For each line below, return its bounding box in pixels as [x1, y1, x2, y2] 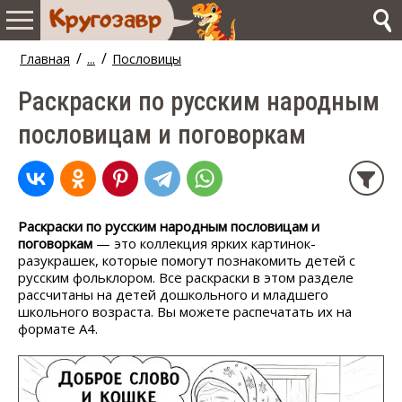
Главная [20, 50, 70, 67]
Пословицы [112, 50, 181, 67]
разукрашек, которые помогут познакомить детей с [18, 251, 355, 269]
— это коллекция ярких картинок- [92, 234, 316, 252]
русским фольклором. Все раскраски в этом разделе [18, 268, 354, 286]
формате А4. [18, 319, 98, 337]
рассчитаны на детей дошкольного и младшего [18, 285, 328, 303]
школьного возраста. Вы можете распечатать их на [18, 302, 352, 320]
